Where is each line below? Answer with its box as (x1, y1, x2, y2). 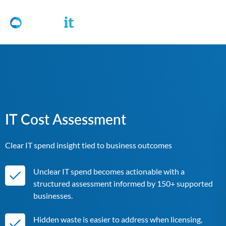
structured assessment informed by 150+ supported (33, 178, 213, 188)
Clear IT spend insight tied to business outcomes (5, 140, 172, 150)
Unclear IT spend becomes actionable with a (33, 166, 185, 176)
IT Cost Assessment (5, 110, 126, 128)
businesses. (33, 190, 73, 200)
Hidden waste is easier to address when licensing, (33, 214, 202, 224)
